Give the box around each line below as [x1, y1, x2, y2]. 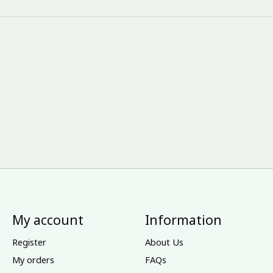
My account [12, 211, 83, 229]
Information [144, 211, 222, 229]
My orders [12, 253, 54, 266]
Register [12, 235, 46, 248]
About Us [144, 235, 183, 248]
